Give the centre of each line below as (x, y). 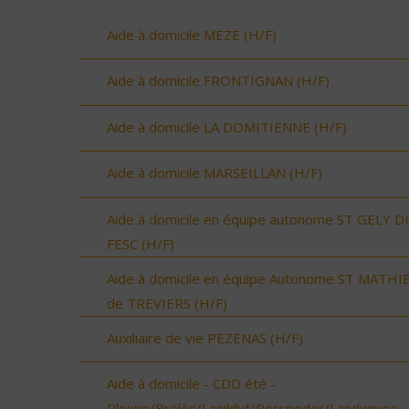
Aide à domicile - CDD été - (191, 384)
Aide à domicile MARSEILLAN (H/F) (215, 173)
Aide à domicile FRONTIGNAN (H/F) (218, 81)
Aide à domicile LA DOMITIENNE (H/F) (227, 126)
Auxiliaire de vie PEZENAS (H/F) (205, 337)
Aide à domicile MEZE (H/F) (192, 34)
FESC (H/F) (141, 243)
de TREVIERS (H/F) (167, 303)
